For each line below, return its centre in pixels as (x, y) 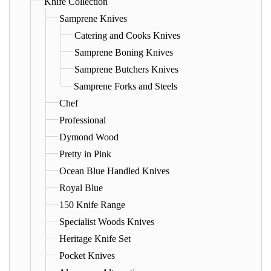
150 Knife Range (92, 204)
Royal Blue (81, 188)
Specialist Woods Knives (107, 221)
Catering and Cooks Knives (127, 35)
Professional (83, 120)
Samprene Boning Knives (124, 52)
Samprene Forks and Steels (126, 86)
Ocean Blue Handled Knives (114, 171)
